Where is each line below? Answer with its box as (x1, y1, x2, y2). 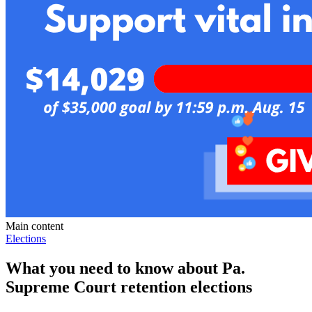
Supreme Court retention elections (6, 277, 252, 296)
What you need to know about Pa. (6, 258, 245, 277)
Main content (6, 219, 63, 232)
